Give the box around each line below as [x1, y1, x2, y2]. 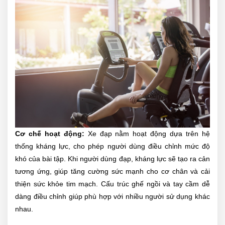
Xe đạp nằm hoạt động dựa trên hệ [84, 129, 210, 138]
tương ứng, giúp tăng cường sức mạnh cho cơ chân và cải [15, 167, 210, 175]
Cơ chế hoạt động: [15, 129, 84, 138]
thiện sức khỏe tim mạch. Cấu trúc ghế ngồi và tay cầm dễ [15, 179, 210, 188]
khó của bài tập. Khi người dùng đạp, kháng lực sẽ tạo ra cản [15, 154, 210, 163]
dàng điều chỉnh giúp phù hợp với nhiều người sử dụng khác [15, 192, 210, 200]
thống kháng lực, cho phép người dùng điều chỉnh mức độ [15, 142, 210, 150]
